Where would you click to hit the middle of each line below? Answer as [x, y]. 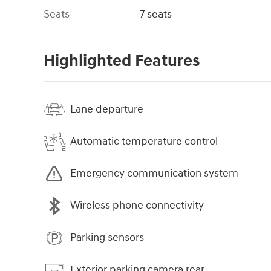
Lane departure [107, 109]
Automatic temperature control [144, 142]
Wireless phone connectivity [137, 206]
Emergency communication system [154, 174]
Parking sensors [107, 238]
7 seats [156, 14]
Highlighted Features [122, 61]
